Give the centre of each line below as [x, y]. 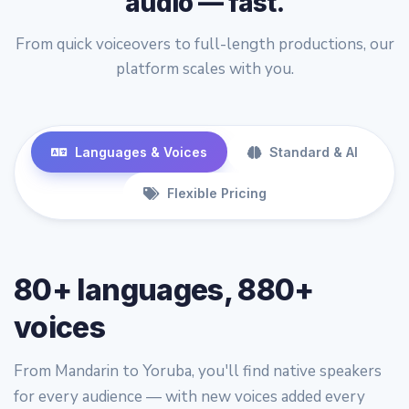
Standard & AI [314, 152]
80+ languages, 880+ [164, 289]
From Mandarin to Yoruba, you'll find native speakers [198, 371]
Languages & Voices [141, 152]
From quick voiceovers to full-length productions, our [204, 44]
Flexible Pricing [216, 193]
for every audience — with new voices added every [189, 396]
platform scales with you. [204, 68]
